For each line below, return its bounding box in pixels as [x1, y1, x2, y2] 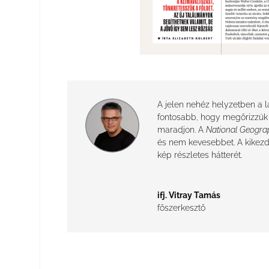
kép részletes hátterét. [157, 150, 242, 160]
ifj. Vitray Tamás [157, 190, 220, 200]
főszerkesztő [157, 202, 205, 213]
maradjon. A [157, 124, 206, 134]
